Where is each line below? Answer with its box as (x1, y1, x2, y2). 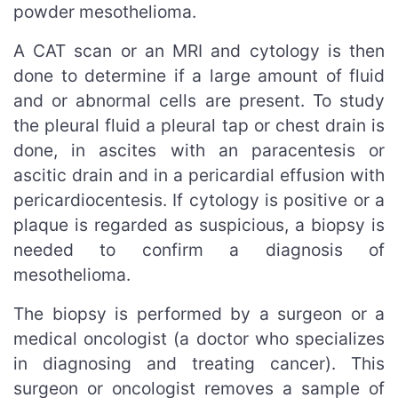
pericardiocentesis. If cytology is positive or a (13, 188, 385, 211)
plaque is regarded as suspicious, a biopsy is (13, 213, 385, 235)
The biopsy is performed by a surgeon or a (13, 302, 385, 324)
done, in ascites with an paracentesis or (13, 139, 385, 161)
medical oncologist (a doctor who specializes (13, 327, 385, 349)
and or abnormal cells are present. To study (13, 89, 385, 111)
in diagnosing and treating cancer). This (13, 352, 385, 374)
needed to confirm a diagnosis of (13, 238, 385, 260)
